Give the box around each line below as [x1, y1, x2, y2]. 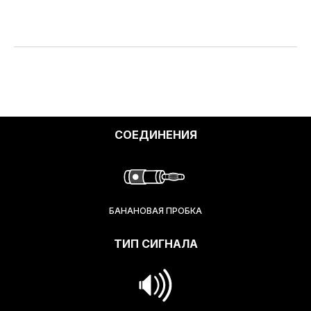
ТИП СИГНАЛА [113, 237, 198, 251]
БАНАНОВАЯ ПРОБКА [109, 205, 202, 216]
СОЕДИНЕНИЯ [114, 128, 197, 142]
